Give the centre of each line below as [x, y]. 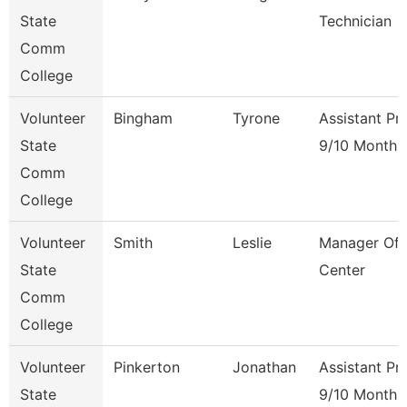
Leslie [252, 243]
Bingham [143, 118]
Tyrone [256, 118]
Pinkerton [147, 367]
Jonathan [264, 367]
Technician [355, 21]
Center [342, 270]
